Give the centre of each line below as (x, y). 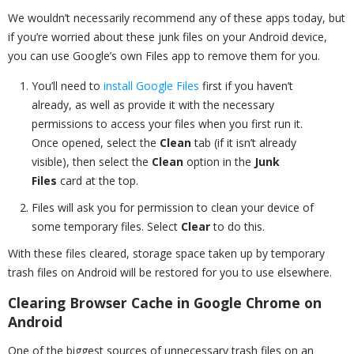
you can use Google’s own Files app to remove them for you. (164, 56)
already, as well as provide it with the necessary (153, 105)
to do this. (237, 227)
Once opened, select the (96, 143)
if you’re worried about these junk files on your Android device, (168, 37)
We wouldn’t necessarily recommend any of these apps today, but (177, 18)
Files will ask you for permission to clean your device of (173, 208)
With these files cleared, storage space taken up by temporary (166, 254)
